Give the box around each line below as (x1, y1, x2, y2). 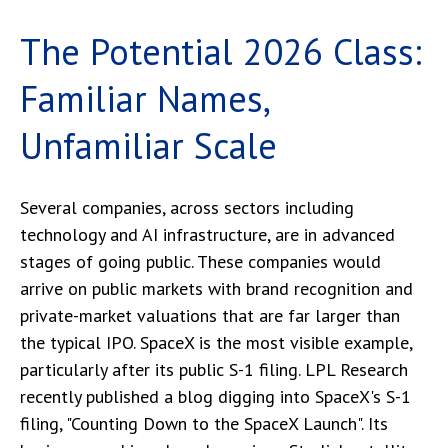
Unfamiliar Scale (20, 122, 277, 169)
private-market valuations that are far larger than (20, 304, 400, 327)
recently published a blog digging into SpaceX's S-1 (20, 385, 411, 408)
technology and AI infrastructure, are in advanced (20, 223, 395, 246)
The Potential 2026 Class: (20, 28, 422, 75)
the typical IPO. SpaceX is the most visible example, (20, 331, 412, 354)
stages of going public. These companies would (20, 250, 381, 273)
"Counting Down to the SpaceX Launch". (66, 412, 363, 435)
